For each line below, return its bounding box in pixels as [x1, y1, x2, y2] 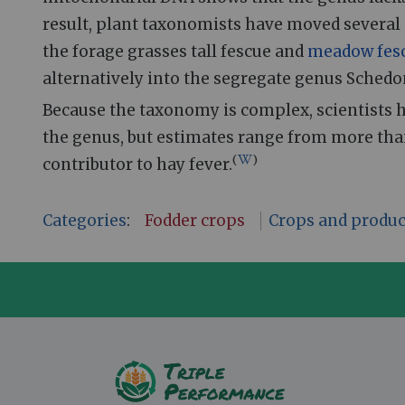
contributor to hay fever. [42, 154, 232, 174]
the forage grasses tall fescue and [42, 41, 307, 61]
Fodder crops [145, 210, 246, 231]
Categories [42, 210, 127, 231]
